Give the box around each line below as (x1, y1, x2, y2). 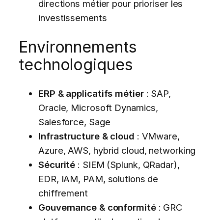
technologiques (19, 55, 133, 74)
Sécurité (38, 159, 76, 170)
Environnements (19, 37, 137, 56)
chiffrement (38, 188, 88, 199)
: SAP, (143, 88, 171, 99)
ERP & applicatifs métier (38, 88, 144, 99)
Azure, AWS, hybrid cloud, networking (38, 145, 196, 156)
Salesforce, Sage (38, 116, 110, 128)
